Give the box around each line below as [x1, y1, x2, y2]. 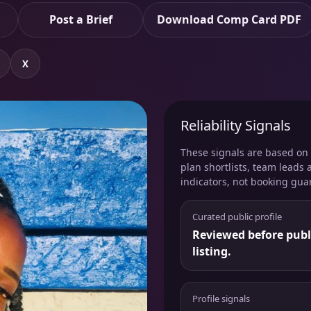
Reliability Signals [180, 115, 291, 135]
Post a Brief [49, 12, 112, 28]
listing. [192, 244, 231, 260]
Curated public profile [192, 210, 282, 224]
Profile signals [192, 292, 250, 305]
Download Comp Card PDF [157, 12, 302, 28]
